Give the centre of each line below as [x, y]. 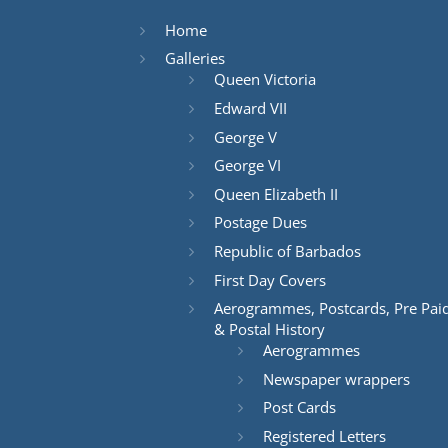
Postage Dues [260, 222]
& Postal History [269, 329]
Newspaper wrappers [336, 378]
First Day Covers [269, 279]
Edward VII [250, 107]
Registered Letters [324, 435]
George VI [247, 165]
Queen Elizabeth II [275, 193]
